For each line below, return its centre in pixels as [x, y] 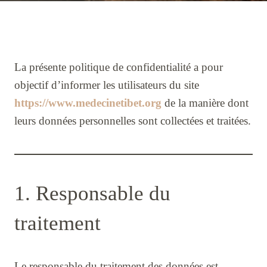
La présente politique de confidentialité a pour [119, 67]
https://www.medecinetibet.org [88, 103]
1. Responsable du [92, 194]
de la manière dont [205, 103]
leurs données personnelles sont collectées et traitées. [133, 121]
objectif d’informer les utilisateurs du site [107, 85]
